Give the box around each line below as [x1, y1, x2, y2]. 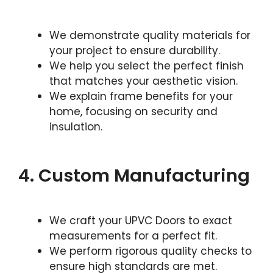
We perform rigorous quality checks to [49, 244, 252, 258]
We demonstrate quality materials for [49, 27, 250, 43]
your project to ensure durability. [49, 43, 220, 58]
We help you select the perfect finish [49, 58, 244, 73]
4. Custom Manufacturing [18, 163, 250, 188]
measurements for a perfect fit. [49, 229, 217, 243]
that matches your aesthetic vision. [49, 73, 238, 88]
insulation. [49, 119, 102, 134]
